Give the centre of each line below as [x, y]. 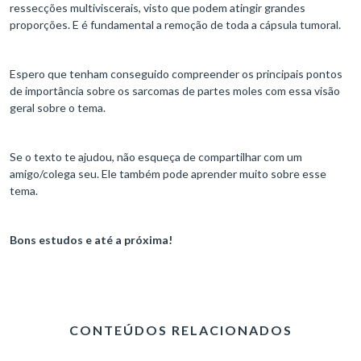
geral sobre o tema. [58, 108]
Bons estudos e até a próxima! [91, 240]
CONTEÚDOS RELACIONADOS [180, 330]
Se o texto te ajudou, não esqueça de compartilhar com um [156, 157]
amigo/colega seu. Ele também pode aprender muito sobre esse [168, 174]
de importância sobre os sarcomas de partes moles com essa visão [175, 91]
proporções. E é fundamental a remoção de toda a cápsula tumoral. [175, 25]
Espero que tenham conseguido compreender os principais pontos [176, 74]
